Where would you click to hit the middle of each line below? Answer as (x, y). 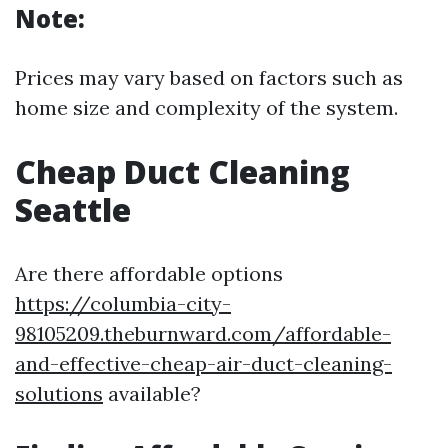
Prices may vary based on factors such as (209, 78)
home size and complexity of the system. (206, 108)
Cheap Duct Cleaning (182, 172)
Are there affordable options (149, 274)
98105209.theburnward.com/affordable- (203, 334)
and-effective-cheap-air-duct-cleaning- (203, 364)
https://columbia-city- (123, 304)
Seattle (73, 210)
